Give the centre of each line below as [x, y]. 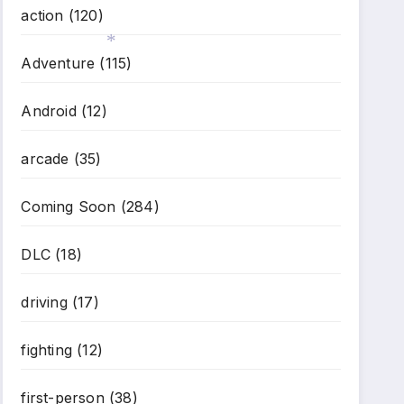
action [42, 15]
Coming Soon [69, 207]
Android [49, 111]
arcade [45, 159]
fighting [46, 350]
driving [44, 302]
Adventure [58, 63]
